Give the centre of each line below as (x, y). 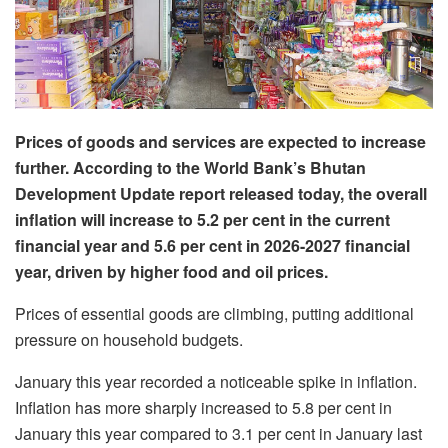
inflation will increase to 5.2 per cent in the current (202, 219)
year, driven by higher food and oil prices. (171, 271)
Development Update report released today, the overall (221, 193)
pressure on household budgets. (129, 339)
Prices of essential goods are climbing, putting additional (214, 313)
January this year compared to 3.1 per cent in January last (218, 433)
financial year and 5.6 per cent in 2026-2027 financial (212, 245)
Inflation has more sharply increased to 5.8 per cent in (203, 407)
